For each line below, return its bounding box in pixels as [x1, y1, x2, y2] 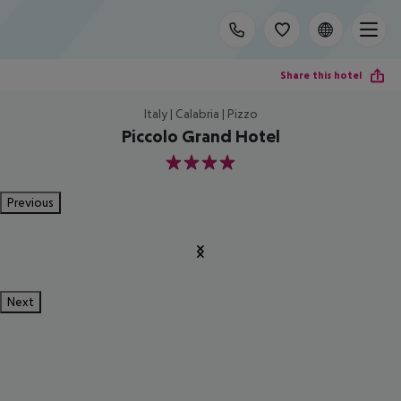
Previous [7, 195, 54, 209]
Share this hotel [280, 68, 362, 81]
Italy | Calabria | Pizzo [143, 107, 258, 121]
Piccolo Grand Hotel [121, 126, 280, 146]
